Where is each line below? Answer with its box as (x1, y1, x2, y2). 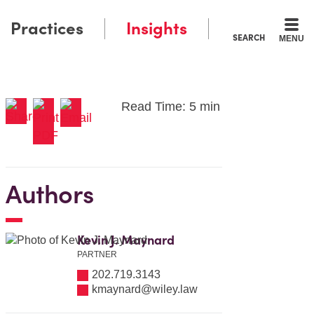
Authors (6, 178, 94, 210)
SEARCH (233, 32, 265, 43)
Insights (126, 18, 187, 39)
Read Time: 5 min (121, 100, 221, 114)
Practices (11, 18, 83, 39)
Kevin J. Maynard (77, 232, 175, 248)
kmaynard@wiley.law (92, 283, 198, 296)
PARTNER (77, 250, 118, 259)
